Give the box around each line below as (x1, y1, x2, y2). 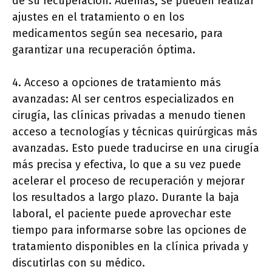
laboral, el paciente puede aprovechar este (12, 207, 231, 220)
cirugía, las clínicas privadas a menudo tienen (12, 109, 246, 122)
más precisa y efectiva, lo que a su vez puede (12, 158, 241, 171)
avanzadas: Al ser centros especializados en (12, 92, 234, 106)
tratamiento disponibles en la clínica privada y (12, 240, 248, 253)
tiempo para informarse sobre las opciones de (12, 223, 246, 237)
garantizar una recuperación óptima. (12, 43, 195, 56)
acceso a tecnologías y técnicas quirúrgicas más (12, 125, 257, 138)
